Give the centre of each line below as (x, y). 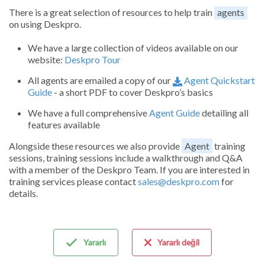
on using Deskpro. (45, 24)
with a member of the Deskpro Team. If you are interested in (129, 169)
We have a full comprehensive (88, 112)
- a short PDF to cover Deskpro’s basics (132, 92)
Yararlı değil (179, 242)
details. (23, 193)
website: (46, 60)
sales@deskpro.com (179, 181)
